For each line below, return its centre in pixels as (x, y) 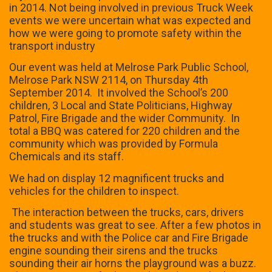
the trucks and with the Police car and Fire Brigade (129, 237)
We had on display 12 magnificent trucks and (117, 178)
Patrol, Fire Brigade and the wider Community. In (124, 118)
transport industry (52, 46)
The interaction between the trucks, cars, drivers (127, 212)
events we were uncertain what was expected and (130, 20)
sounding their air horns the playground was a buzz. (133, 263)
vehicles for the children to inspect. (94, 191)
